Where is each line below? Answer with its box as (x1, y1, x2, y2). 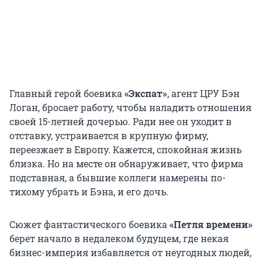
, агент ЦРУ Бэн (167, 87, 240, 99)
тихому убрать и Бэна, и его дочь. (9, 185, 168, 198)
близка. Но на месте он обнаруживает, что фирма (9, 157, 243, 170)
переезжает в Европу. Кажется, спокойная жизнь (9, 143, 242, 156)
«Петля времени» (170, 218, 253, 230)
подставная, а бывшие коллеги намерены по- (9, 171, 226, 184)
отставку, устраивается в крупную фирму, (9, 129, 208, 142)
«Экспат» (125, 87, 167, 99)
